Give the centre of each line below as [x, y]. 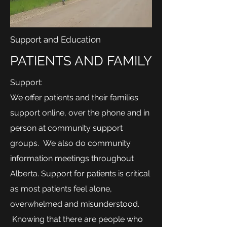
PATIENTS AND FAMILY [81, 61]
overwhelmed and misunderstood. [75, 204]
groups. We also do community [70, 143]
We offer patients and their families [74, 98]
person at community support [66, 128]
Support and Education [55, 40]
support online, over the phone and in [80, 113]
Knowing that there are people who [77, 219]
